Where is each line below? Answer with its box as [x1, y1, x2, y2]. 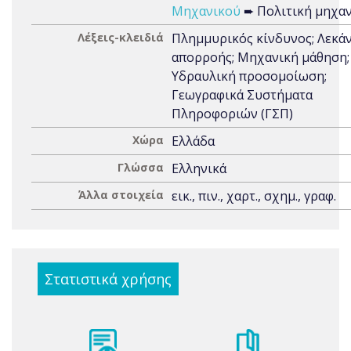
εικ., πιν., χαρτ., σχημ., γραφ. [172, 187, 336, 204]
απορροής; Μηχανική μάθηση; [172, 49, 349, 66]
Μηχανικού [172, 2, 241, 20]
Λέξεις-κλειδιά [78, 30, 164, 45]
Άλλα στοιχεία [78, 187, 164, 202]
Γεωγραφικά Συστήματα [172, 86, 313, 103]
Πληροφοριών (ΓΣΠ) [172, 105, 293, 122]
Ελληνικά [172, 160, 226, 177]
